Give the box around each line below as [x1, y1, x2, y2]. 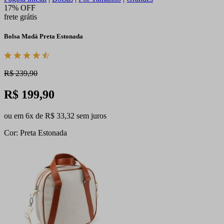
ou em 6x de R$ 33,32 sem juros [4, 111, 106, 120]
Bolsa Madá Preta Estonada [4, 32, 83, 40]
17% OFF [4, 3, 35, 12]
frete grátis [4, 12, 37, 21]
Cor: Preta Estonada [4, 128, 67, 137]
